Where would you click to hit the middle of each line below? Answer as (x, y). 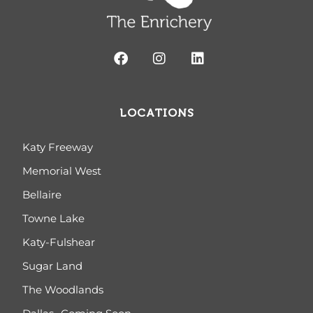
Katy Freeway (58, 147)
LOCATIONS (156, 113)
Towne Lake (54, 219)
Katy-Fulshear (59, 242)
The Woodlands (63, 290)
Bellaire (42, 195)
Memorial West (62, 171)
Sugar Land (53, 266)
